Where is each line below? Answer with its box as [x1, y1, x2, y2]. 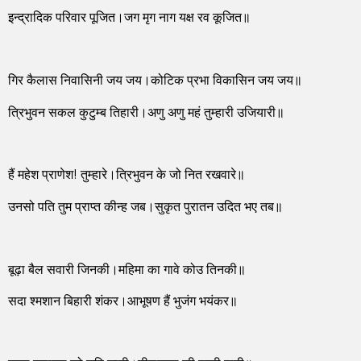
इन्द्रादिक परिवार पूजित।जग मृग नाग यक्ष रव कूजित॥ [8, 12, 251, 26]
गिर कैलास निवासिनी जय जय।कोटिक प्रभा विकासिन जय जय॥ [8, 75, 302, 89]
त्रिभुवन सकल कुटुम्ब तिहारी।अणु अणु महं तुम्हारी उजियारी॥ [8, 106, 284, 120]
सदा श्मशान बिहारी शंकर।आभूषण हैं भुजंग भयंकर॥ [8, 295, 238, 309]
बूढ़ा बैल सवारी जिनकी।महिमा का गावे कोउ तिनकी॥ [8, 263, 246, 277]
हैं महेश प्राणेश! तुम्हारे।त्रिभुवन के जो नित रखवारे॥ [8, 169, 245, 183]
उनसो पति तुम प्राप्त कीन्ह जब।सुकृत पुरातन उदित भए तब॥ [8, 201, 283, 214]
